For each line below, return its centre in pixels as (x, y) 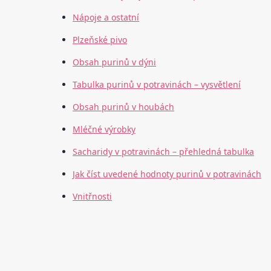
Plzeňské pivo (100, 40)
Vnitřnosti (93, 197)
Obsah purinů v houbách (124, 107)
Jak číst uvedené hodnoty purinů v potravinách (167, 174)
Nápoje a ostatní (106, 18)
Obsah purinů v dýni (115, 62)
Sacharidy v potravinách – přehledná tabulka (164, 152)
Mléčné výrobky (104, 129)
